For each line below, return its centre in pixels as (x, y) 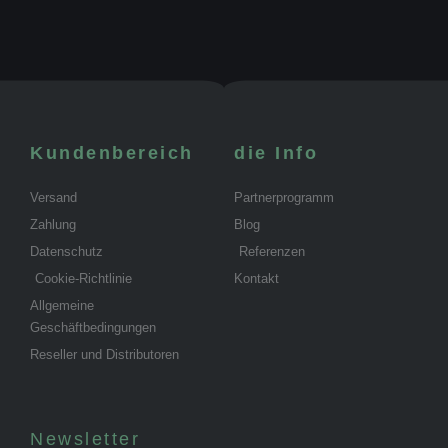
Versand (53, 197)
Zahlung (53, 224)
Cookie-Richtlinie (83, 278)
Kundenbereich (112, 152)
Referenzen (272, 251)
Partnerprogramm (284, 197)
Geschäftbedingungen (93, 327)
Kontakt (256, 278)
